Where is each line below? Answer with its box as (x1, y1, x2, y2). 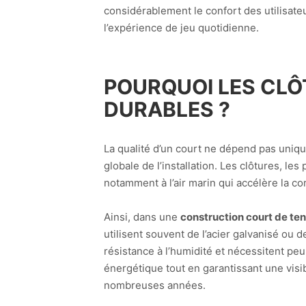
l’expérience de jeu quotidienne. (104, 21, 259, 35)
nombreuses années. (104, 279, 206, 292)
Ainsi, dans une (104, 210, 180, 224)
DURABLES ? (104, 97, 230, 122)
